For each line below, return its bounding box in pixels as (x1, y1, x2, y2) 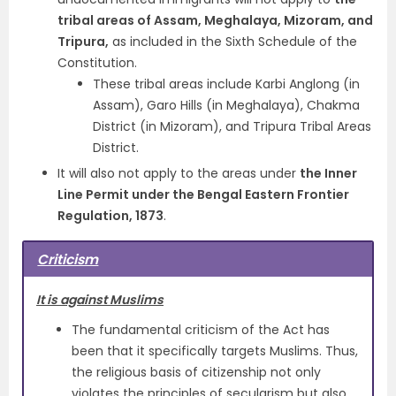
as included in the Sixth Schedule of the (109, 33, 357, 50)
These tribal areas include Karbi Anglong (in (93, 75, 360, 93)
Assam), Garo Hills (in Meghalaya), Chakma (93, 96, 360, 114)
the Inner (300, 164, 357, 182)
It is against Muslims (36, 291, 164, 309)
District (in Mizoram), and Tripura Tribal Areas (93, 118, 371, 135)
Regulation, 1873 (57, 207, 164, 225)
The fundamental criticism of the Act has (72, 321, 330, 339)
